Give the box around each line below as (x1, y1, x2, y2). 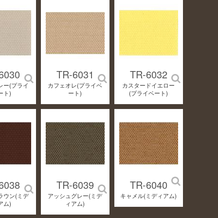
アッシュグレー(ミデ (48, 191, 103, 200)
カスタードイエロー (122, 81, 175, 90)
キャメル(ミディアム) (120, 191, 177, 200)
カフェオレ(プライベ (48, 81, 103, 90)
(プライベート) (129, 89, 168, 97)
